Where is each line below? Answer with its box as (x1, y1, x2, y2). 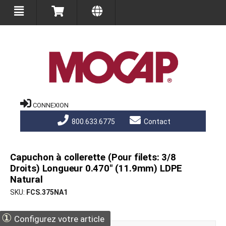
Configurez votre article (12, 214, 104, 224)
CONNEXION (33, 101, 69, 109)
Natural (10, 174, 43, 186)
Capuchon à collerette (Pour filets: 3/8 (10, 152, 176, 163)
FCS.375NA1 (26, 188, 68, 197)
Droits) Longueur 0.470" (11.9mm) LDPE (10, 163, 183, 175)
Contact (142, 118, 171, 126)
